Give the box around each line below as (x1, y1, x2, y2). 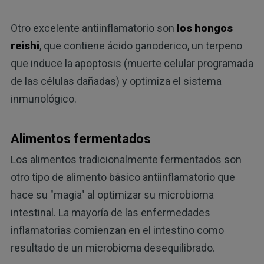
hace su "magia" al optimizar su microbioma (10, 188, 214, 201)
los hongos (176, 22, 233, 35)
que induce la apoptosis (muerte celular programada (10, 57, 253, 70)
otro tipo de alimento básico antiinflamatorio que (10, 170, 235, 183)
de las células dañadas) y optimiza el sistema (10, 75, 222, 88)
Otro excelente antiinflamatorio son (10, 22, 177, 35)
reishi (10, 39, 39, 52)
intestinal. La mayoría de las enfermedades (10, 206, 210, 219)
